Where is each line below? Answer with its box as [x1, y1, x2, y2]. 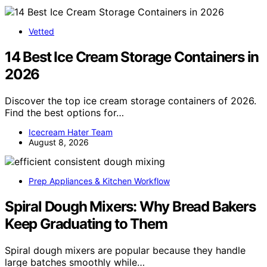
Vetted [29, 26, 54, 37]
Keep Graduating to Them [5, 215, 167, 233]
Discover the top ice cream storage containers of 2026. [5, 95, 256, 107]
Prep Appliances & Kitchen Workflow [29, 176, 170, 187]
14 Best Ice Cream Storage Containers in [5, 48, 259, 66]
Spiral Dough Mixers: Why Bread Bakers [5, 198, 256, 216]
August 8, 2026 [29, 137, 89, 148]
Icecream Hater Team [29, 127, 113, 138]
